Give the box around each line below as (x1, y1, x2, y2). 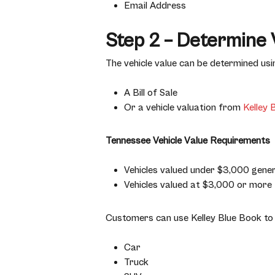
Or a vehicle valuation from (124, 102, 243, 113)
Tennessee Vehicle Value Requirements (106, 135, 270, 146)
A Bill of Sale (124, 87, 177, 98)
